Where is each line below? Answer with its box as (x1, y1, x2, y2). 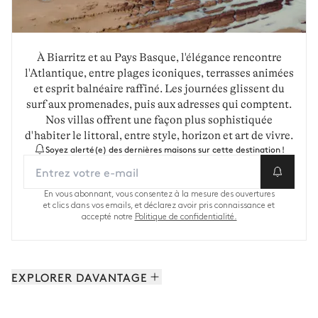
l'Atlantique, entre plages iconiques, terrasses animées (24, 66, 294, 79)
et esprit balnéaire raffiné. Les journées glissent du (33, 82, 285, 95)
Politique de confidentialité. (134, 212, 237, 221)
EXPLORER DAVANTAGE (11, 268, 148, 285)
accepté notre (81, 212, 135, 221)
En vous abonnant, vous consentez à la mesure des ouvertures (43, 190, 275, 198)
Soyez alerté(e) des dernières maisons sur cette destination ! (45, 143, 285, 155)
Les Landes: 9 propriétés (11, 295, 123, 309)
